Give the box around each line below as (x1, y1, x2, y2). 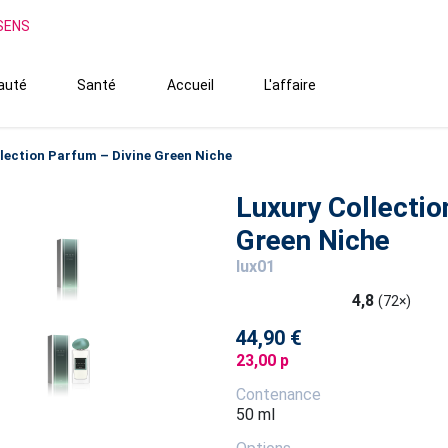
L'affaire (264, 77, 316, 93)
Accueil (166, 77, 214, 93)
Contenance (235, 385, 321, 404)
